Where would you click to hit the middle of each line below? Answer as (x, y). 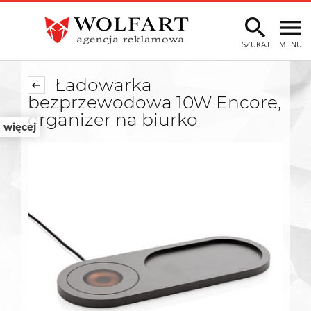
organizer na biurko (113, 120)
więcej (20, 127)
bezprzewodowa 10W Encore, (154, 102)
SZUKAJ (255, 44)
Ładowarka (101, 85)
